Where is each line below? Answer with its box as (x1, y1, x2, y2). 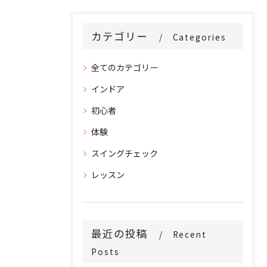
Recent (172, 228, 207, 240)
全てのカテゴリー (91, 61, 158, 73)
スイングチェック (91, 147, 158, 159)
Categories (172, 31, 226, 43)
